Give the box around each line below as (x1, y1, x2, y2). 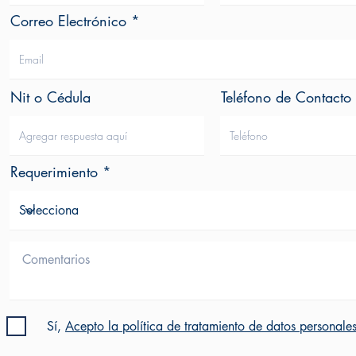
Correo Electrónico (10, 11, 126, 31)
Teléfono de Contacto (221, 87, 351, 107)
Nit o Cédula (10, 87, 91, 107)
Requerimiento (10, 162, 98, 182)
